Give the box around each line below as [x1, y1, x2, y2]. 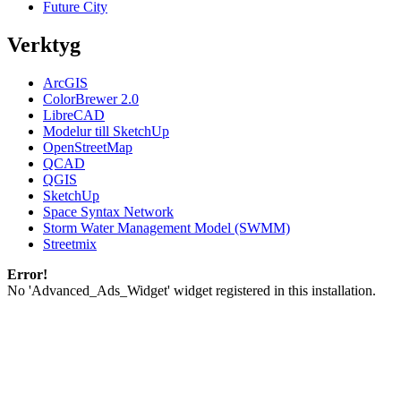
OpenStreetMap [43, 139, 132, 155]
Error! [7, 266, 47, 282]
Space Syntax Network [43, 203, 174, 219]
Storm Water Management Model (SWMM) [43, 219, 290, 235]
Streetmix [43, 235, 97, 252]
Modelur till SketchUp [43, 123, 169, 139]
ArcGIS [43, 74, 88, 90]
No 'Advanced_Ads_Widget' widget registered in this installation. [7, 282, 376, 298]
